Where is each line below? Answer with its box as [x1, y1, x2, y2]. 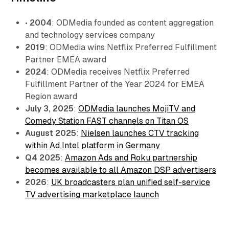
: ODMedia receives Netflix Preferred [46, 67, 190, 77]
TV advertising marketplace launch [25, 190, 159, 200]
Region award [25, 91, 77, 102]
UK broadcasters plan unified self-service [51, 177, 210, 188]
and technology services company [25, 30, 155, 40]
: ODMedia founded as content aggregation [51, 18, 214, 28]
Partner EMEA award [25, 55, 106, 65]
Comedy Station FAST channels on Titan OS [25, 116, 189, 126]
